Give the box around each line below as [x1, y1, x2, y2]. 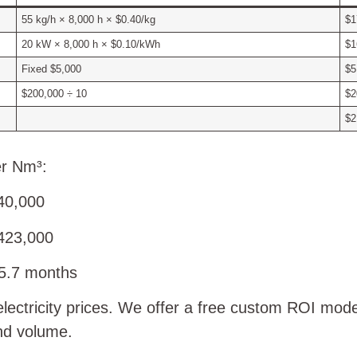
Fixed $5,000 [22, 63, 82, 75]
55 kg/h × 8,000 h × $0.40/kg [22, 14, 156, 25]
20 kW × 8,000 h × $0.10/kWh [22, 38, 161, 50]
